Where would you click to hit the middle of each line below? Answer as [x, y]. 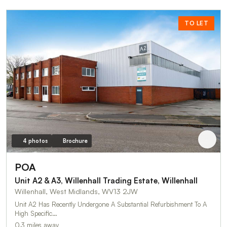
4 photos [35, 141]
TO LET [196, 23]
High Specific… [36, 213]
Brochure [75, 141]
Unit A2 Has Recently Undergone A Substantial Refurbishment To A [111, 204]
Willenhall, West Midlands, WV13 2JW [76, 191]
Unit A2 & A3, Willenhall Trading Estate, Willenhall [106, 180]
